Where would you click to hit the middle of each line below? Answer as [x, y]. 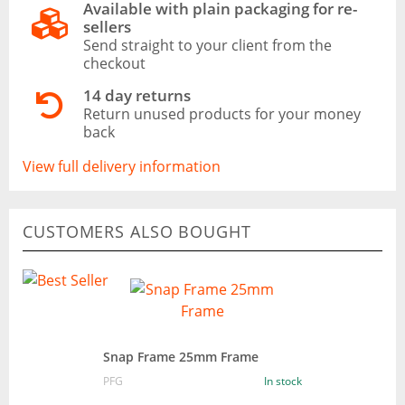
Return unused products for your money [221, 113]
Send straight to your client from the [207, 45]
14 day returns [137, 95]
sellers [107, 26]
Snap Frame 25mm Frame [181, 356]
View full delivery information [122, 166]
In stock [283, 381]
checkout [114, 63]
